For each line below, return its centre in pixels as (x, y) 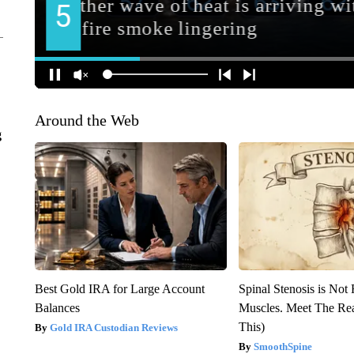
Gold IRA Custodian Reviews (113, 327)
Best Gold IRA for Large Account (119, 288)
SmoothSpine (283, 346)
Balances (57, 307)
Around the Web (87, 120)
